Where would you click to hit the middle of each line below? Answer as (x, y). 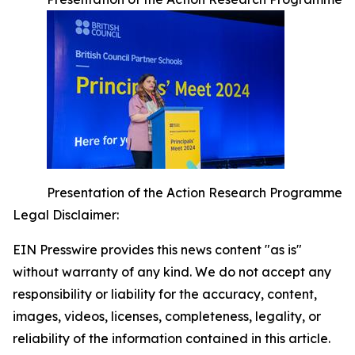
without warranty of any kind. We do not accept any (172, 272)
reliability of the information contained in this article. (172, 339)
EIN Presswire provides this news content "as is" (157, 250)
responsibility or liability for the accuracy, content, (165, 294)
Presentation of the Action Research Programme (195, 193)
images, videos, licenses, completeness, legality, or (167, 317)
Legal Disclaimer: (66, 215)
